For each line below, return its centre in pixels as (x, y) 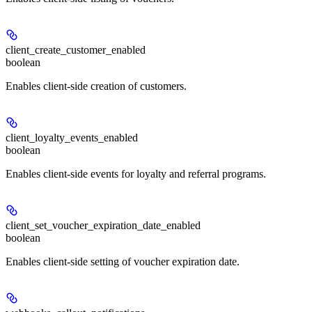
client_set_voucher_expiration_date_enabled (103, 225)
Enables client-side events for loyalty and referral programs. (136, 173)
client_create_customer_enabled (76, 49)
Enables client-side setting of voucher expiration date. (123, 261)
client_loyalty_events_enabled (72, 137)
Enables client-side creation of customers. (96, 86)
